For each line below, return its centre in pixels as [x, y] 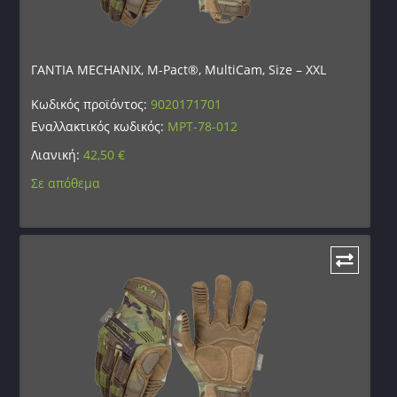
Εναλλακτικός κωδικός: [100, 127]
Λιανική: [58, 155]
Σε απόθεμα [66, 183]
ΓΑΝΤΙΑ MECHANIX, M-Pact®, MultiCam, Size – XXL [179, 70]
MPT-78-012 [203, 127]
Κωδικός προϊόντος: [91, 105]
